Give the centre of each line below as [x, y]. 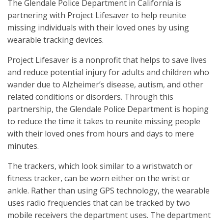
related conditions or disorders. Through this [90, 97]
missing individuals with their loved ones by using [98, 27]
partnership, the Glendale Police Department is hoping [108, 109]
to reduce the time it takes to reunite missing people [104, 121]
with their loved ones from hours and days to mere [101, 134]
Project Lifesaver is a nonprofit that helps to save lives [107, 60]
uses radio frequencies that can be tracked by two [99, 203]
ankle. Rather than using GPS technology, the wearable [109, 191]
